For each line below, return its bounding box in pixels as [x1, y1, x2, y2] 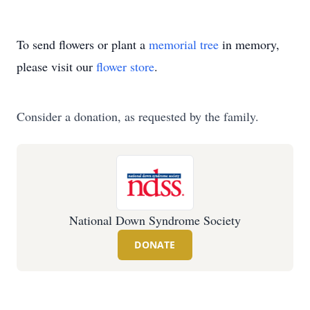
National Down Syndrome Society [69, 212, 241, 228]
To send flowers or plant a [17, 36, 149, 53]
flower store [96, 58, 154, 75]
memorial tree [149, 36, 219, 53]
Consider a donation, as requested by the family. [17, 108, 259, 125]
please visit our [17, 58, 96, 75]
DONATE [134, 238, 176, 251]
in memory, [219, 36, 280, 53]
